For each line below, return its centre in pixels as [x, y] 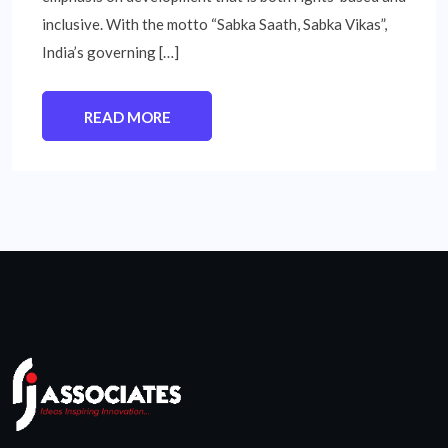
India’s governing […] [110, 52]
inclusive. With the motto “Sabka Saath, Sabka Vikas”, [214, 24]
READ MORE [127, 117]
